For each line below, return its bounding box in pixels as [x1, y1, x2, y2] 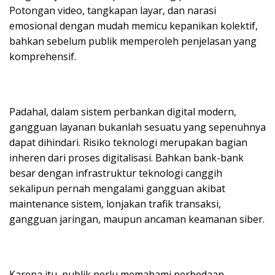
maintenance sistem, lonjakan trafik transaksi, [9, 196, 221, 211]
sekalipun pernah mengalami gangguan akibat [9, 181, 225, 195]
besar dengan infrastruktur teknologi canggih [9, 166, 222, 180]
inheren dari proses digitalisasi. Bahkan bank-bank [9, 150, 244, 165]
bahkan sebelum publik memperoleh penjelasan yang [9, 34, 257, 48]
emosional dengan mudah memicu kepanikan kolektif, [9, 18, 258, 33]
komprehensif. [9, 49, 76, 63]
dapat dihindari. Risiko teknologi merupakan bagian [9, 135, 247, 149]
